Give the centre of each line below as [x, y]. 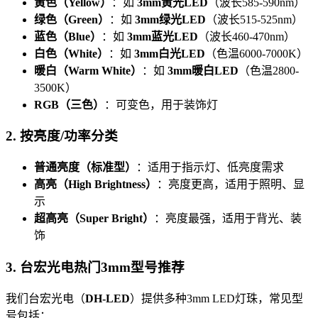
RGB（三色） [69, 104]
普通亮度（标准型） [85, 168]
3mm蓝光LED [163, 36]
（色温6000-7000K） [257, 53]
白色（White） [71, 53]
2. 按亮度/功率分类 [62, 136]
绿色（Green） [72, 19]
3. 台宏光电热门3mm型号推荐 [95, 267]
